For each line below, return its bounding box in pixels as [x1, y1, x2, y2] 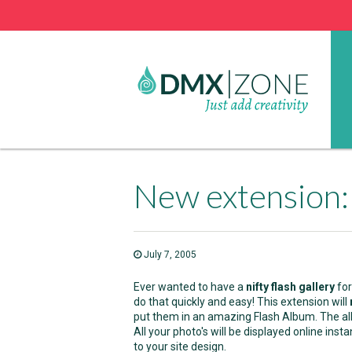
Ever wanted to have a [134, 280, 246, 293]
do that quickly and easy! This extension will [134, 295, 350, 308]
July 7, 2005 [141, 249, 196, 260]
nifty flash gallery [246, 280, 335, 293]
